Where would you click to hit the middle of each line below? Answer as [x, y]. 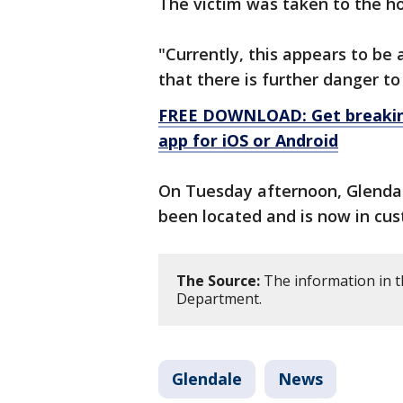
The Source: [218, 281]
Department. [221, 299]
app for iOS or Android [248, 141]
